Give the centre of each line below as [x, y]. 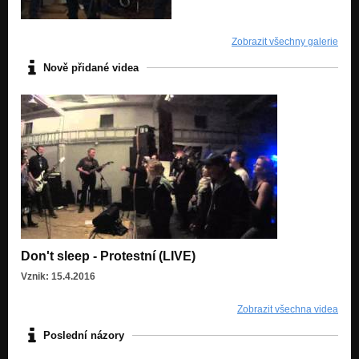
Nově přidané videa [91, 67]
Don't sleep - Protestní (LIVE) [108, 256]
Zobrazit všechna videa [288, 310]
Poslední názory [84, 335]
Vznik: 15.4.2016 [58, 277]
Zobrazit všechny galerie [285, 42]
